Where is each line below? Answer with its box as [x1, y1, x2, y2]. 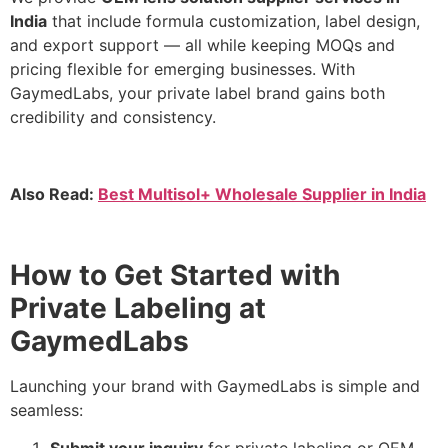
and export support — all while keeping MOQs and [10, 35, 395, 56]
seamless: [10, 399, 83, 420]
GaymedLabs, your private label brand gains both [10, 83, 385, 104]
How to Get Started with [10, 257, 340, 292]
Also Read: [10, 184, 98, 205]
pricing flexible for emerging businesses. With [10, 59, 355, 80]
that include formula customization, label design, [47, 11, 420, 32]
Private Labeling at [10, 290, 266, 325]
